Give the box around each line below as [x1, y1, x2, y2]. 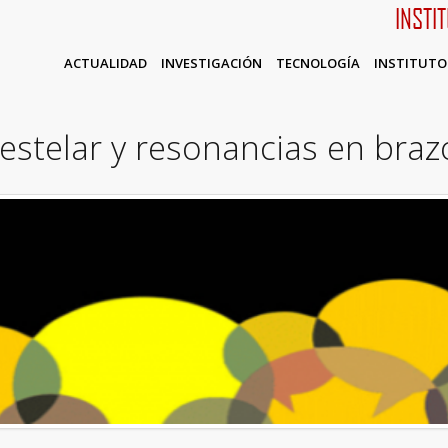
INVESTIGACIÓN [160, 54, 262, 72]
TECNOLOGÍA [275, 54, 360, 72]
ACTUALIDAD [63, 54, 147, 72]
